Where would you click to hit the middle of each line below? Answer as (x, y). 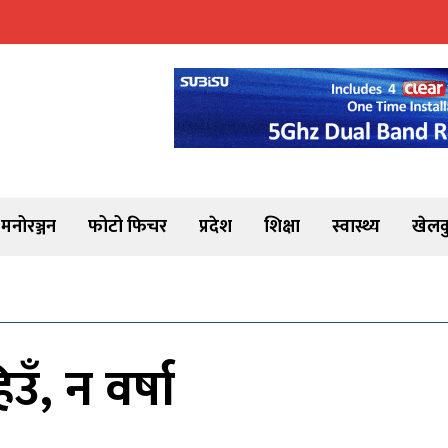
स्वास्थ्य (356, 227)
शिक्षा (282, 227)
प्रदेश (215, 227)
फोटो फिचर (127, 227)
